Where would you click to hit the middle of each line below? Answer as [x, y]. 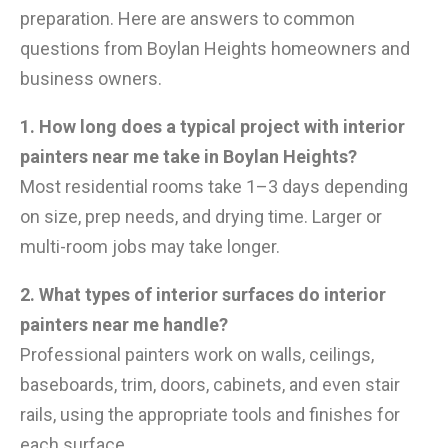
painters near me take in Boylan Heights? [188, 157]
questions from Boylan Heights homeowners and [215, 49]
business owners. [91, 79]
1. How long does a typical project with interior [212, 127]
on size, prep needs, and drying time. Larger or [201, 217]
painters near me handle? [124, 325]
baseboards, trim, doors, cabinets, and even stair [210, 385]
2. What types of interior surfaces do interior [203, 295]
